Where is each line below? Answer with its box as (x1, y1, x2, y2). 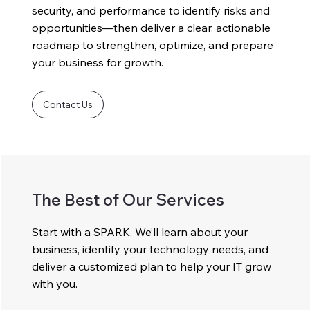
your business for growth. (32, 55, 164, 69)
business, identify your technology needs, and (32, 242, 269, 257)
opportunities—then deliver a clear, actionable (32, 20, 271, 35)
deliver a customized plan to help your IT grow (32, 259, 272, 274)
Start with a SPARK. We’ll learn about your (32, 225, 248, 239)
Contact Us (43, 98, 93, 111)
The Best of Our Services (32, 189, 225, 210)
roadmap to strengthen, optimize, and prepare (32, 37, 274, 52)
